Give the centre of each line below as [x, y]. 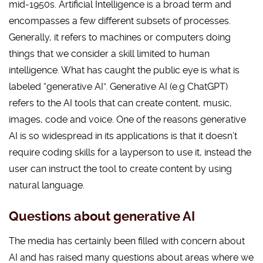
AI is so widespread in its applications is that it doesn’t [123, 136]
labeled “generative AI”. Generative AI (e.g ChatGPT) [118, 87]
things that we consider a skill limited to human [109, 54]
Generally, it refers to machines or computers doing [120, 37]
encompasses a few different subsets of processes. [120, 21]
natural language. [47, 185]
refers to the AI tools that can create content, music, [120, 103]
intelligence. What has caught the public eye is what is [124, 70]
